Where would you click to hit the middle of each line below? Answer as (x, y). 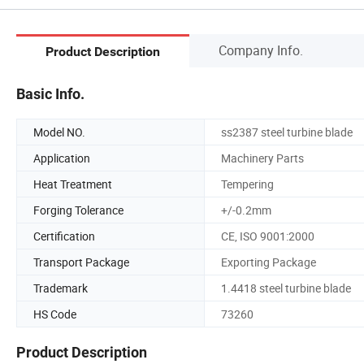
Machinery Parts (262, 158)
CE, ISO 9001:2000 (268, 236)
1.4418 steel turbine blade (286, 288)
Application (62, 158)
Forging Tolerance (78, 210)
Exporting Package (269, 262)
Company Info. (261, 50)
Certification (64, 236)
